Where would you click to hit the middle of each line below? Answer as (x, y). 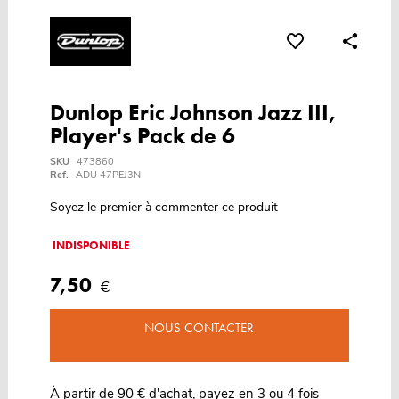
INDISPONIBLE (91, 246)
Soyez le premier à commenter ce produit (163, 208)
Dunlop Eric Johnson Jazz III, (193, 113)
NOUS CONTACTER (199, 328)
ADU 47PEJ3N (108, 175)
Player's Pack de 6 (142, 136)
